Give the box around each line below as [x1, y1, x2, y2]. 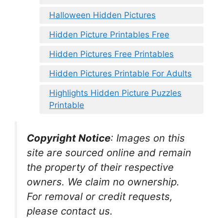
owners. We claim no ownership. [27, 175, 180, 188]
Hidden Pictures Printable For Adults [49, 68, 192, 78]
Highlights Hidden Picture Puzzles [49, 88, 182, 98]
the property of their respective [27, 161, 174, 173]
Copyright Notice [27, 131, 110, 144]
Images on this [116, 131, 185, 144]
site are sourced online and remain [27, 146, 191, 159]
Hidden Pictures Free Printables [49, 49, 174, 59]
